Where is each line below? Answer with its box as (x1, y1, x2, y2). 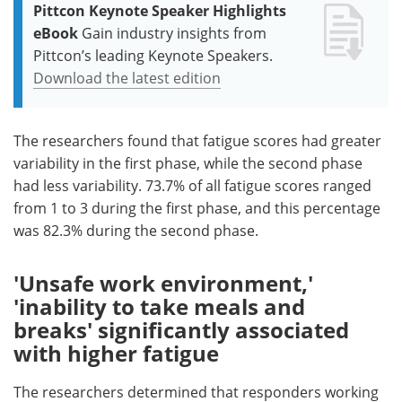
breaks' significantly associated (13, 314, 349, 345)
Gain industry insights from (82, 22, 267, 43)
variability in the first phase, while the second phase (13, 153, 363, 173)
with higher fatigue (13, 337, 219, 368)
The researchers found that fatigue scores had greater (13, 130, 381, 151)
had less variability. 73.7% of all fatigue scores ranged (13, 175, 371, 196)
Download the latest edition (33, 67, 221, 88)
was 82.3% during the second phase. (13, 220, 258, 240)
